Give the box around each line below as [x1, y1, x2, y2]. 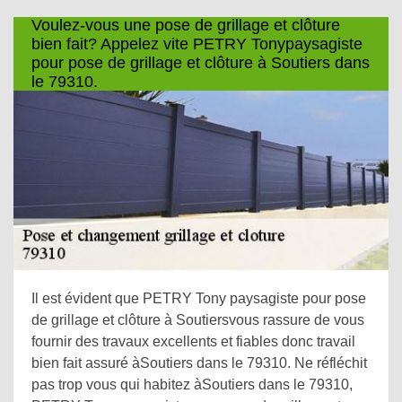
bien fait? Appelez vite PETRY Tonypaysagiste [31, 35, 363, 53]
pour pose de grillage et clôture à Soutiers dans [31, 54, 370, 72]
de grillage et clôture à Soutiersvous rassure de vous [31, 312, 364, 328]
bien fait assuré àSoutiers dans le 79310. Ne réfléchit [31, 355, 367, 371]
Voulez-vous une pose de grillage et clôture [31, 16, 340, 34]
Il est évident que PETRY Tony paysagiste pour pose [31, 291, 366, 306]
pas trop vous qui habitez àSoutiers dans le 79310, [31, 377, 353, 392]
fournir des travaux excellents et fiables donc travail [31, 334, 355, 349]
